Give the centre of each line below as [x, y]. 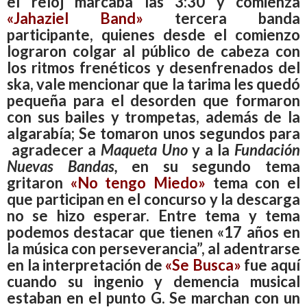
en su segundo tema [209, 166]
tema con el [253, 182]
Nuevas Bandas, [62, 166]
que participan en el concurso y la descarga [153, 199]
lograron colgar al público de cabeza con [153, 51]
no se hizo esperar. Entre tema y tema [153, 215]
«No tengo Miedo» [138, 182]
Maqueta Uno [144, 149]
